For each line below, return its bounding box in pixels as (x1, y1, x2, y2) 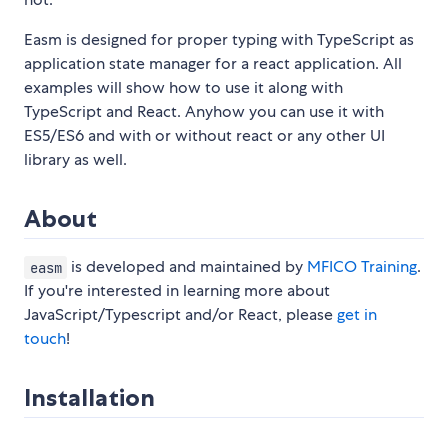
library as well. (24, 149, 127, 171)
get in (337, 304, 377, 326)
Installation (24, 383, 155, 413)
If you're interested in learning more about (24, 280, 330, 302)
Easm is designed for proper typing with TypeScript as (24, 29, 414, 51)
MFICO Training (307, 256, 418, 278)
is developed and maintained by (67, 256, 308, 278)
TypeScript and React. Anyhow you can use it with (24, 101, 384, 123)
